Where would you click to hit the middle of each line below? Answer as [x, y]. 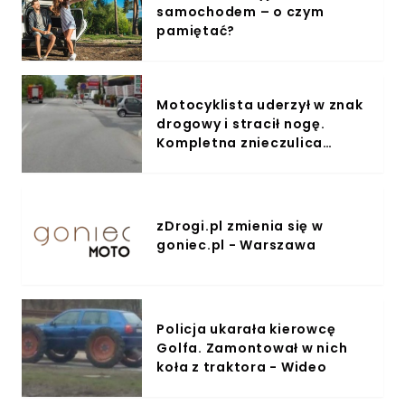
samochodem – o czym [240, 11]
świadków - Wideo [223, 161]
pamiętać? [196, 30]
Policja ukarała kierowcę [246, 329]
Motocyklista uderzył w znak [260, 104]
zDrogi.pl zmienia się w [240, 226]
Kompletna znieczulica [240, 142]
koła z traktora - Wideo [242, 367]
